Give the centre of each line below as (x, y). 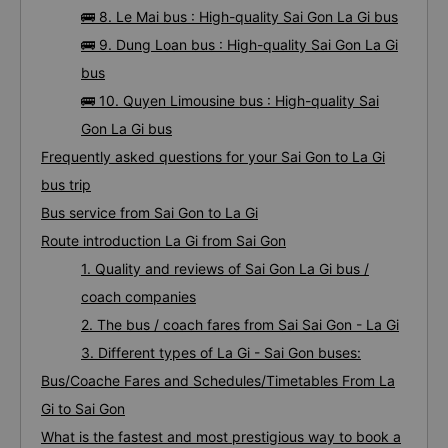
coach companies (138, 296)
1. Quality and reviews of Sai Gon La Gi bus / (225, 268)
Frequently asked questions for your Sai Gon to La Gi (213, 156)
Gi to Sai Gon (83, 408)
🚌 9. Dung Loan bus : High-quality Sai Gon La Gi (239, 44)
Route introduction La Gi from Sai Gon (163, 240)
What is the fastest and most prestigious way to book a (221, 436)
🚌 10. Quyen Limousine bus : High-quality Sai (230, 100)
